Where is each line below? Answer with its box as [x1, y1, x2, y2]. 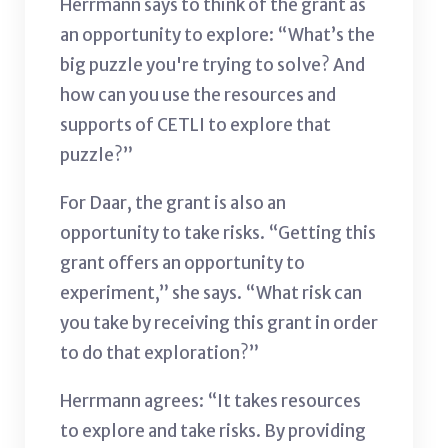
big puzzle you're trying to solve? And [60, 53, 365, 76]
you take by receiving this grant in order [60, 311, 378, 334]
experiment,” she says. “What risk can [60, 281, 362, 304]
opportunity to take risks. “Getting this [60, 221, 376, 244]
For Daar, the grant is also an [60, 191, 286, 214]
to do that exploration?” [60, 341, 262, 364]
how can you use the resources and [60, 83, 336, 106]
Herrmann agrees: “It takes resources [60, 389, 361, 412]
